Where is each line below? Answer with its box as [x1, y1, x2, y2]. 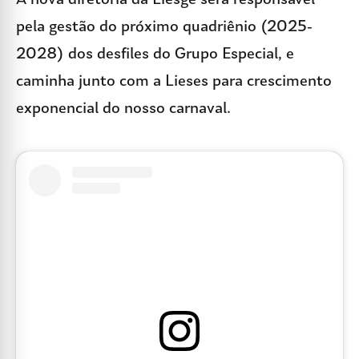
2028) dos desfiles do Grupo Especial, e [16, 46, 294, 63]
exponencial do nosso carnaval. [16, 101, 231, 117]
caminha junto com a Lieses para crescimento [16, 74, 332, 90]
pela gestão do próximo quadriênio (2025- [16, 19, 313, 35]
